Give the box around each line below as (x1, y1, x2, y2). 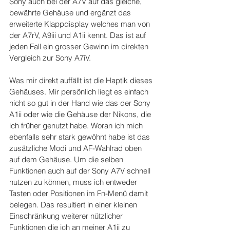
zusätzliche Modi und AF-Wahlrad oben (9, 143, 144, 154)
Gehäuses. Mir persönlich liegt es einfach (9, 87, 150, 97)
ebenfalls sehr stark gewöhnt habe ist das (9, 132, 152, 142)
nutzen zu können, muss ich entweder (9, 177, 139, 187)
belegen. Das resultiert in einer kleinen (9, 200, 139, 210)
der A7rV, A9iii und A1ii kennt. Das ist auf (9, 30, 148, 41)
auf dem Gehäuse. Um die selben (9, 155, 125, 165)
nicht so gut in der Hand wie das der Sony (9, 98, 152, 108)
